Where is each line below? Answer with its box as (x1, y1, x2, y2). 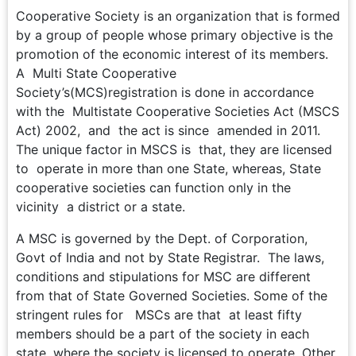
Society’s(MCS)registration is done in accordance (16, 83, 314, 100)
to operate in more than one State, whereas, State (16, 160, 325, 176)
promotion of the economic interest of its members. (16, 45, 328, 62)
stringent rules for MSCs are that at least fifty (16, 306, 302, 323)
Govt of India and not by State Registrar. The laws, (16, 249, 324, 265)
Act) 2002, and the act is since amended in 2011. (16, 122, 320, 138)
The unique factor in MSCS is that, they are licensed (16, 141, 332, 157)
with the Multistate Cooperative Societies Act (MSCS (16, 103, 339, 119)
